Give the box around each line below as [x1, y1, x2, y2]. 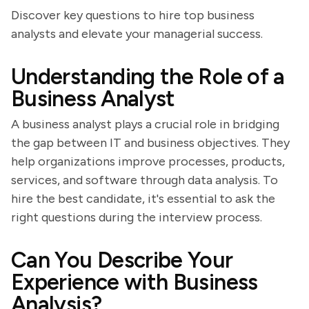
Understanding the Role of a [11, 63, 285, 90]
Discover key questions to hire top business [11, 8, 255, 23]
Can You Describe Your [11, 247, 233, 273]
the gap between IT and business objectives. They [11, 135, 290, 150]
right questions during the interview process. [11, 210, 262, 225]
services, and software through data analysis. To [11, 172, 278, 188]
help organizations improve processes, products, [11, 154, 285, 169]
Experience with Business [11, 269, 258, 295]
